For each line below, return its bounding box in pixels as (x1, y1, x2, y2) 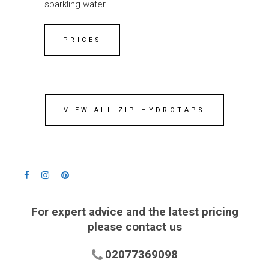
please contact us (87, 220, 182, 234)
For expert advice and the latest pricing (31, 205, 238, 219)
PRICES (63, 36, 102, 44)
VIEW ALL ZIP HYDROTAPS (64, 106, 205, 115)
